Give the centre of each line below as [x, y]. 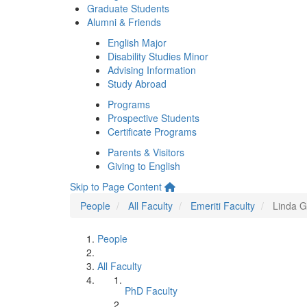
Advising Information [152, 70]
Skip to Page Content [116, 186]
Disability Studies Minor [158, 56]
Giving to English [144, 166]
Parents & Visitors [146, 152]
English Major [137, 42]
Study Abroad [137, 84]
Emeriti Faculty [223, 206]
